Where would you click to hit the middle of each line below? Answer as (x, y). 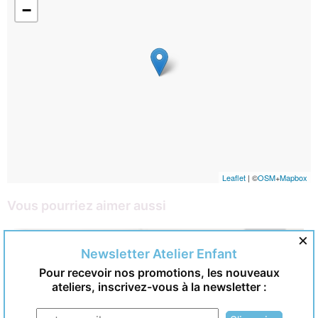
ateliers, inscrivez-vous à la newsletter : (159, 286)
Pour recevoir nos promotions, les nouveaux (159, 272)
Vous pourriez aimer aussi (87, 205)
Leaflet (234, 177)
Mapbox (294, 177)
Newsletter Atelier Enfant (159, 253)
